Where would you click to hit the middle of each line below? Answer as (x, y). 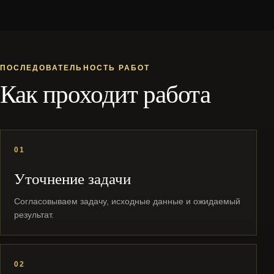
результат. (34, 215)
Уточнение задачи (72, 178)
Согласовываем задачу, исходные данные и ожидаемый (127, 201)
